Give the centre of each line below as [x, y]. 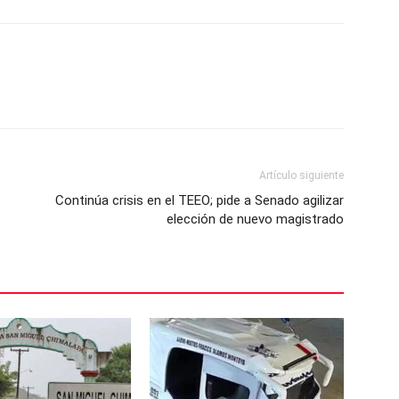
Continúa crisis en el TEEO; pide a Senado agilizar [199, 200]
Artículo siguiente [301, 175]
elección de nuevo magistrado [255, 219]
